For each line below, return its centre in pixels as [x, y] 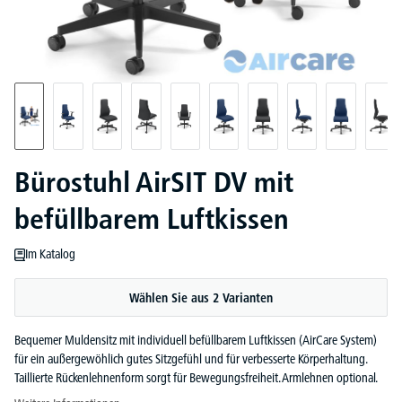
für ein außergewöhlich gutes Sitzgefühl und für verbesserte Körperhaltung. [191, 359]
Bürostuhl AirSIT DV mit [154, 182]
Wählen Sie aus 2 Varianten [201, 298]
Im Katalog [51, 254]
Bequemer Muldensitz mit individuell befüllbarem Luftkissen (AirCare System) [196, 340]
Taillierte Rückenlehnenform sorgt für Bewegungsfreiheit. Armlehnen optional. [196, 378]
